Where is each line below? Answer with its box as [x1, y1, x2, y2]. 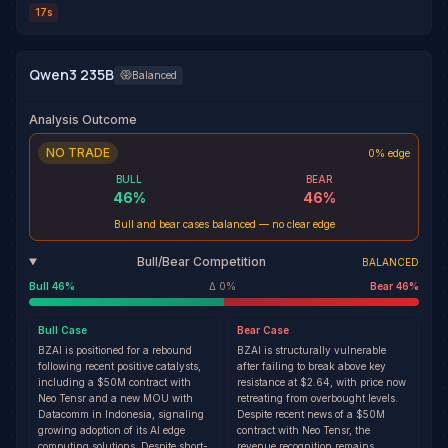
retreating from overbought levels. [237, 392, 398, 404]
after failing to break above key [237, 360, 386, 372]
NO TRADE [46, 145, 110, 160]
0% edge [368, 146, 410, 159]
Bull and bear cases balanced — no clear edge [113, 218, 335, 230]
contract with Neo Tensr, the [237, 424, 370, 436]
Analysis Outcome [29, 112, 137, 127]
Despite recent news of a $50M [237, 408, 385, 420]
